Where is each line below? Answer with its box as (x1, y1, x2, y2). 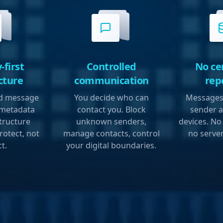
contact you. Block (77, 104, 146, 115)
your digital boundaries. (66, 140, 157, 151)
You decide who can (74, 92, 149, 104)
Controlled (86, 60, 136, 74)
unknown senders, (76, 116, 147, 127)
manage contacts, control (63, 128, 160, 139)
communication (74, 74, 149, 88)
